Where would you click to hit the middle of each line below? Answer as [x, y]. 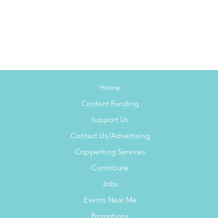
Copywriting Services [110, 152]
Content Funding [110, 104]
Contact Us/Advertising [110, 136]
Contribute [110, 168]
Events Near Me [110, 200]
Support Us [110, 120]
